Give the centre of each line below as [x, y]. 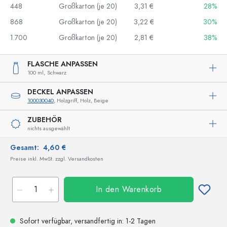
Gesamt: [27, 147]
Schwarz [57, 72]
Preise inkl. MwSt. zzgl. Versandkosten [57, 159]
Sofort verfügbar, [46, 221]
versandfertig [95, 221]
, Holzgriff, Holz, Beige [81, 100]
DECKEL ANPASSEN [60, 92]
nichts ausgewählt [49, 128]
